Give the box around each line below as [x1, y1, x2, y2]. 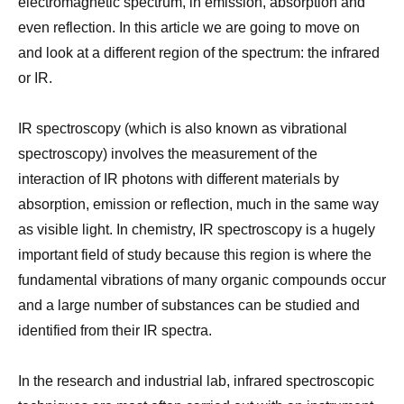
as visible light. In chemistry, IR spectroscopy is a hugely [18, 221, 375, 237]
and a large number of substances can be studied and [18, 297, 360, 313]
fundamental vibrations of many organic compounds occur [18, 271, 386, 288]
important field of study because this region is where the [18, 246, 372, 262]
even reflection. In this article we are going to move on [18, 19, 360, 35]
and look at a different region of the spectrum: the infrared [18, 44, 380, 60]
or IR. [18, 69, 52, 86]
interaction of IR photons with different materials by [18, 170, 339, 187]
